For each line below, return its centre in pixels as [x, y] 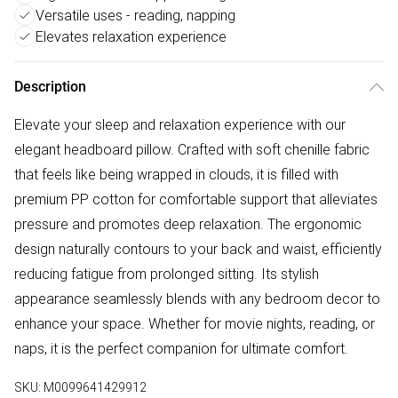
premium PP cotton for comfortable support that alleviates [196, 199]
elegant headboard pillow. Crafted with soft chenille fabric [192, 150]
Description [50, 87]
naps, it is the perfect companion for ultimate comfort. [181, 349]
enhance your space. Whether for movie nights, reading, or [195, 324]
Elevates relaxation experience [131, 37]
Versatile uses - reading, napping [135, 16]
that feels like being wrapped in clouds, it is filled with [176, 175]
